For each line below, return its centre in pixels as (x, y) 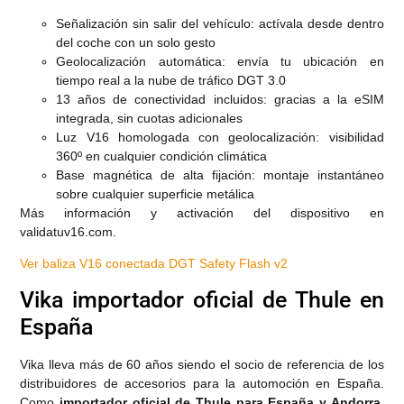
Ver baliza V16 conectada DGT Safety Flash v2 (154, 264)
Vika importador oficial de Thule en (202, 299)
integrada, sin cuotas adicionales (150, 118)
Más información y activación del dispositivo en (202, 212)
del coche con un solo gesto (136, 42)
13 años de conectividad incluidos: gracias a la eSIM (220, 99)
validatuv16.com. (69, 231)
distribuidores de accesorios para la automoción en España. (202, 383)
